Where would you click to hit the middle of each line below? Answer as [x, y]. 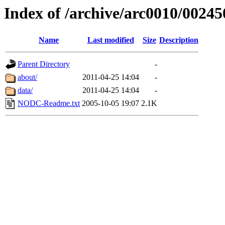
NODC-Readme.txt [49, 103]
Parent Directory [44, 64]
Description [179, 40]
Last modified [110, 40]
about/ [27, 77]
